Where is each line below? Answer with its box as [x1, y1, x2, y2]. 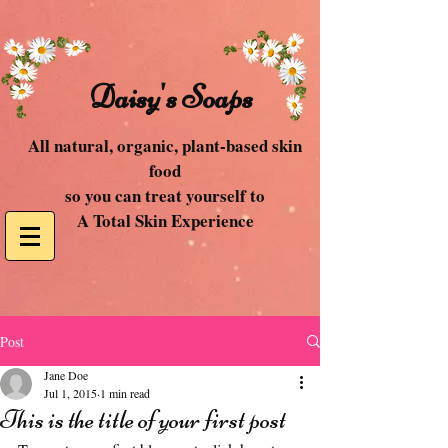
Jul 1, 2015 [44, 385, 97, 401]
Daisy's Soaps [88, 78, 253, 117]
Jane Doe [44, 367, 88, 383]
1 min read [100, 385, 150, 401]
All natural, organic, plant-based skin [28, 133, 302, 158]
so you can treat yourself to [65, 183, 265, 208]
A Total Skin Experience [76, 208, 254, 233]
